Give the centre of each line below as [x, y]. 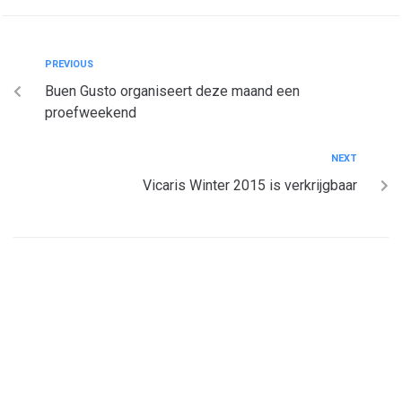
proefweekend [91, 113]
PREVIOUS [69, 64]
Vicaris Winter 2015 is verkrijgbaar [250, 185]
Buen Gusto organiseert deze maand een [172, 91]
